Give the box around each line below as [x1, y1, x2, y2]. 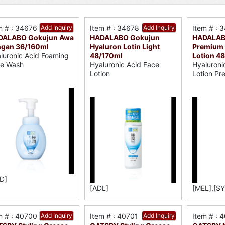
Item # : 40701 [90, 212, 139, 221]
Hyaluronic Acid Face [90, 60, 160, 69]
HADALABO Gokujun [90, 33, 160, 42]
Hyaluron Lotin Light [90, 42, 160, 51]
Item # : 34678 [90, 24, 140, 32]
